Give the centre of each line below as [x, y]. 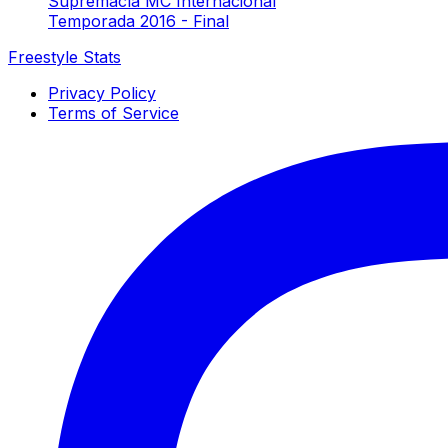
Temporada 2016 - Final [138, 20]
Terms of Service [113, 112]
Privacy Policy [102, 92]
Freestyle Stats [64, 56]
